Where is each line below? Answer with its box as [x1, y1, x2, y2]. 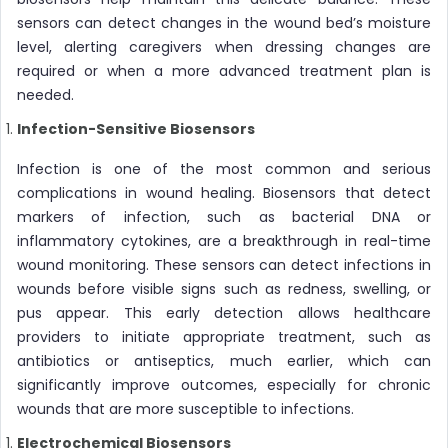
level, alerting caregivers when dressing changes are [17, 36, 431, 57]
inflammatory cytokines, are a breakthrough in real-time [17, 230, 431, 251]
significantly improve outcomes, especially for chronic [17, 374, 431, 395]
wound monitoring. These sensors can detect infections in [17, 254, 431, 275]
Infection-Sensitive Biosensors [17, 118, 255, 139]
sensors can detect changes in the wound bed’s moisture [17, 12, 431, 33]
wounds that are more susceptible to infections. [17, 398, 354, 419]
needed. [17, 84, 74, 105]
